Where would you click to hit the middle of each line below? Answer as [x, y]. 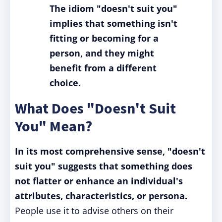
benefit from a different [103, 68]
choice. [65, 83]
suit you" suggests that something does [104, 166]
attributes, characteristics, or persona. [101, 196]
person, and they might [102, 53]
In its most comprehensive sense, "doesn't [110, 151]
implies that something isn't [113, 23]
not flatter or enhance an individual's [99, 181]
